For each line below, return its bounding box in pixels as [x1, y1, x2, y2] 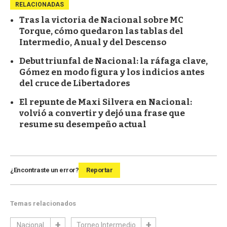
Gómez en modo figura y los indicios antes [19, 67, 205, 78]
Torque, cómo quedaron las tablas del [19, 26, 183, 37]
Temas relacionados [10, 200, 76, 208]
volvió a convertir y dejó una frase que [19, 108, 185, 119]
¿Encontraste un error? [10, 166, 79, 174]
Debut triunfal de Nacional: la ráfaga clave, [19, 56, 208, 67]
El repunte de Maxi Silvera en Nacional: [19, 97, 192, 108]
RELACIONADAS [15, 1, 64, 9]
